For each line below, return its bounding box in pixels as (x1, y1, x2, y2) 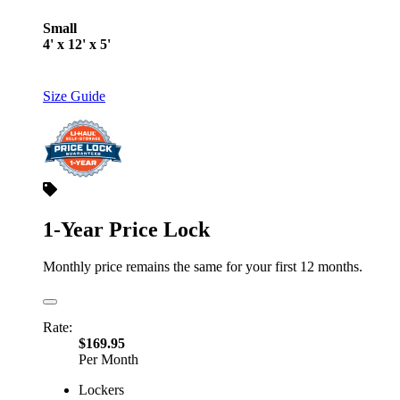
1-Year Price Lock (43, 217, 210, 241)
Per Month (79, 352, 138, 368)
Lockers (79, 382, 124, 398)
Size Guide (43, 87, 105, 104)
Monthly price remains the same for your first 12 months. (43, 259, 362, 275)
